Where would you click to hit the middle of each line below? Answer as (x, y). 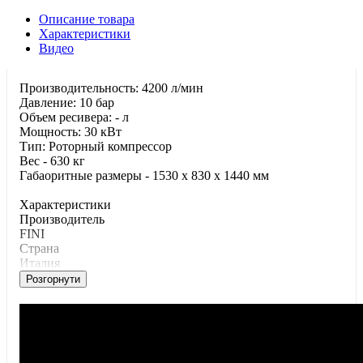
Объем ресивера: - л (74, 117)
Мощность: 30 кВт (70, 132)
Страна (39, 249)
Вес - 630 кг (52, 161)
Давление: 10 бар (67, 103)
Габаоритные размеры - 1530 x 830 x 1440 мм (144, 176)
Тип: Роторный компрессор (96, 147)
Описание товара (87, 19)
